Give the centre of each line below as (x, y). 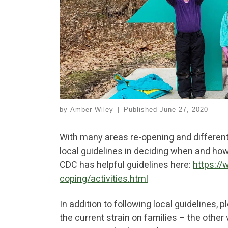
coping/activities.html (104, 179)
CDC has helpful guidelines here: (126, 165)
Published (141, 110)
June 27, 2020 (184, 110)
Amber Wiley (92, 110)
